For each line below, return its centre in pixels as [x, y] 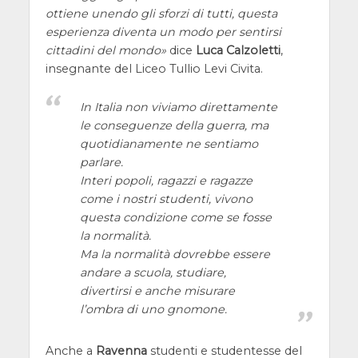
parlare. [101, 163]
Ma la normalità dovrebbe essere [175, 255]
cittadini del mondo [103, 51]
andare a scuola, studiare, [153, 273]
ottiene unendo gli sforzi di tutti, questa [161, 14]
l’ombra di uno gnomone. [153, 310]
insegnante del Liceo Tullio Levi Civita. [154, 69]
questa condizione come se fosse [175, 218]
